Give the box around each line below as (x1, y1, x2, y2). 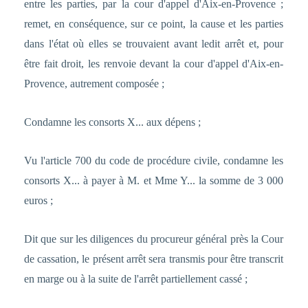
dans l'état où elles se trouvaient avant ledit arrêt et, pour (23, 38, 284, 50)
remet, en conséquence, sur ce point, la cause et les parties (23, 18, 284, 30)
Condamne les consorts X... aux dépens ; (23, 116, 201, 129)
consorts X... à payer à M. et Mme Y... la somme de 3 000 (23, 175, 284, 187)
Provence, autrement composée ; (23, 78, 164, 90)
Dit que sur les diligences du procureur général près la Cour (23, 233, 284, 245)
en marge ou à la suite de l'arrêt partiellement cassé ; (23, 273, 247, 285)
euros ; (23, 195, 53, 207)
